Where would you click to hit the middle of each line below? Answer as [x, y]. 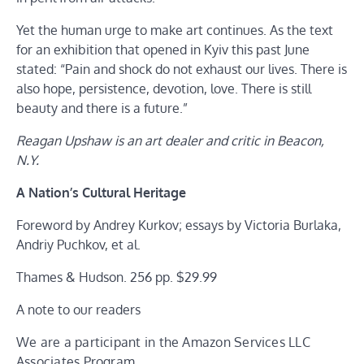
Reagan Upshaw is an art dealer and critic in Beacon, [170, 140]
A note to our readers [78, 309]
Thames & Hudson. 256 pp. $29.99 [117, 277]
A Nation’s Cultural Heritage [101, 192]
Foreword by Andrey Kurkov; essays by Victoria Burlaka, [179, 225]
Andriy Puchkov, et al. [78, 244]
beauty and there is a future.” [102, 108]
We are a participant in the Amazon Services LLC [163, 342]
